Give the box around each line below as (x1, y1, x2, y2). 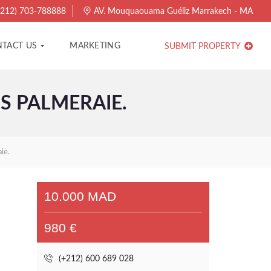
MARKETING (70, 42, 120, 50)
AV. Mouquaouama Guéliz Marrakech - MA (91, 7, 253, 16)
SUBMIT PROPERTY (165, 42, 243, 51)
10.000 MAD (44, 189, 116, 203)
